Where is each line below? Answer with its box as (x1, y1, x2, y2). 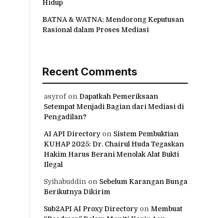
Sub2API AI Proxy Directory (44, 204, 138, 213)
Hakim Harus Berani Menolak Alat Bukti (44, 150, 179, 158)
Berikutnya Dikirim (44, 187, 110, 196)
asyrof (44, 92, 66, 100)
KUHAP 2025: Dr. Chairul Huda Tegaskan (44, 140, 184, 148)
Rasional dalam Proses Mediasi (42, 25, 149, 34)
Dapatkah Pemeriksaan (79, 92, 158, 100)
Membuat (151, 204, 182, 213)
